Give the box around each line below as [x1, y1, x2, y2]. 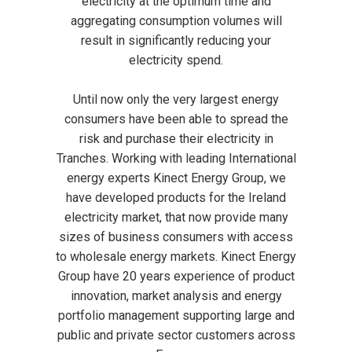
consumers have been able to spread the [64, 112, 288, 126]
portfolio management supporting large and [57, 308, 295, 323]
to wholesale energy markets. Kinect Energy [56, 249, 296, 264]
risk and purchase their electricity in [79, 131, 273, 146]
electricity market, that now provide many [64, 210, 288, 225]
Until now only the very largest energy [73, 92, 279, 107]
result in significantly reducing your [81, 33, 271, 48]
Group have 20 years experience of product [57, 269, 295, 284]
